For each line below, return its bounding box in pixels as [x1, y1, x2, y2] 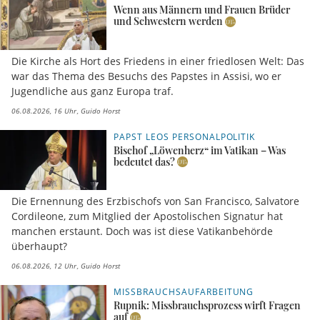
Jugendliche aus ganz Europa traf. [11, 84, 174, 98]
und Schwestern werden [114, 14, 224, 29]
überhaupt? [11, 239, 67, 254]
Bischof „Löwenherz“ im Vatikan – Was [114, 143, 286, 157]
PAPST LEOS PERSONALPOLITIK [114, 130, 256, 143]
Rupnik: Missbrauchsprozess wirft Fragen [114, 299, 301, 313]
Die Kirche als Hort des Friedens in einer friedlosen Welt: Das [11, 54, 304, 68]
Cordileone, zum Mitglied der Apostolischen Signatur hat [11, 209, 283, 224]
